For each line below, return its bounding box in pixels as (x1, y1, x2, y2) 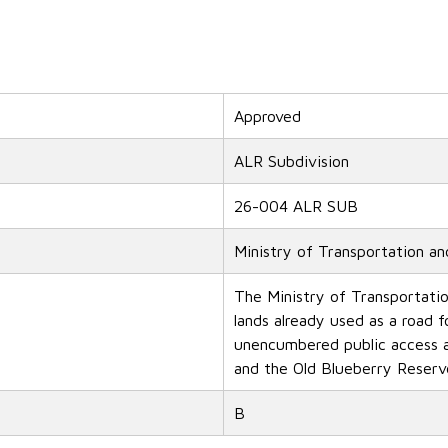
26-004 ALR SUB (234, 197, 358, 216)
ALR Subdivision (234, 152, 349, 171)
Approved (234, 107, 301, 126)
